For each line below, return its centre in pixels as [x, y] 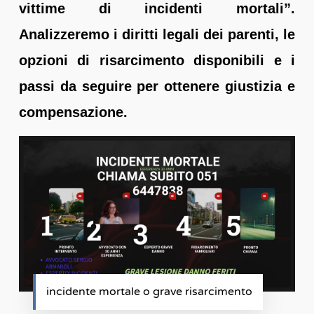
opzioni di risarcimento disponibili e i [157, 60]
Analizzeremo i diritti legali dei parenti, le [157, 34]
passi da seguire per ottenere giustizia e [157, 86]
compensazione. [73, 112]
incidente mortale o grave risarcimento [149, 291]
